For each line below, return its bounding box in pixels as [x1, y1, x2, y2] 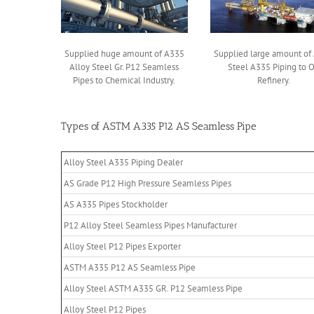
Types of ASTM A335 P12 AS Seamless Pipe [61, 119, 257, 132]
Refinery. [257, 74, 291, 86]
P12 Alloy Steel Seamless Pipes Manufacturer [64, 219, 237, 231]
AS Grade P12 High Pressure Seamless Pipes [64, 177, 231, 189]
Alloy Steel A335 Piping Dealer [64, 156, 183, 168]
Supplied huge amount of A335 [64, 47, 184, 60]
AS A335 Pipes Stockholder [64, 198, 168, 210]
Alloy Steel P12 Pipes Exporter [64, 240, 181, 252]
